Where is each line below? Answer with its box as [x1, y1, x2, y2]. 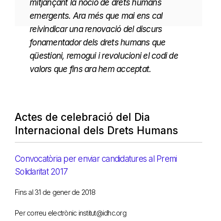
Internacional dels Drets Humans [15, 124, 178, 137]
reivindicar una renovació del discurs [30, 24, 162, 35]
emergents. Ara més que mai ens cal [30, 11, 163, 21]
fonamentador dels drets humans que [30, 37, 166, 48]
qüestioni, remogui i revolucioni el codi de [30, 51, 178, 61]
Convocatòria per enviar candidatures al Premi [15, 154, 177, 164]
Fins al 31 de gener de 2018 [15, 188, 95, 197]
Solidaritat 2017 [15, 167, 68, 177]
